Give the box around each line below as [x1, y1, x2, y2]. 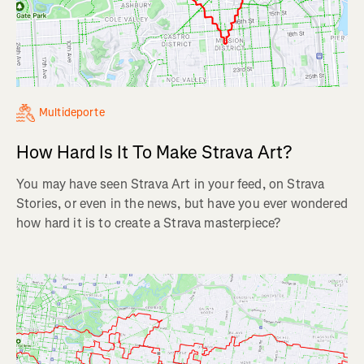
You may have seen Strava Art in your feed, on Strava [16, 175, 325, 193]
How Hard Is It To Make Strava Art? [16, 140, 292, 164]
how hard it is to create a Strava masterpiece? [16, 214, 281, 232]
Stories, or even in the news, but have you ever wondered [16, 194, 348, 212]
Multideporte [39, 104, 105, 120]
